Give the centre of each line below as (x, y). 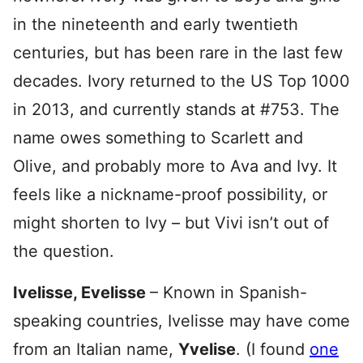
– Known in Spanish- (228, 292)
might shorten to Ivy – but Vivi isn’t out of (171, 222)
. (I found (273, 349)
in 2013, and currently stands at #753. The (176, 109)
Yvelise (207, 349)
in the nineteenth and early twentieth (156, 24)
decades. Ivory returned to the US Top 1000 (181, 81)
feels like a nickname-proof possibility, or (170, 194)
